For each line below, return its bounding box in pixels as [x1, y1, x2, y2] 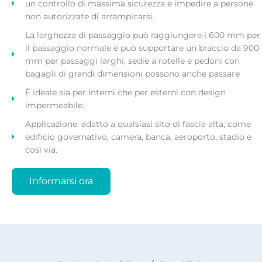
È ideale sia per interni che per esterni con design [25, 88, 226, 98]
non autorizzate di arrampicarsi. [25, 12, 154, 22]
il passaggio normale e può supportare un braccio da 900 [25, 43, 259, 53]
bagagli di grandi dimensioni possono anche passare [25, 69, 240, 79]
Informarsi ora [29, 175, 93, 187]
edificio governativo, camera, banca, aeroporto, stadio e [25, 132, 251, 142]
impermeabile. [25, 101, 84, 111]
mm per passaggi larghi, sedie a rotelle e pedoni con [25, 56, 240, 66]
